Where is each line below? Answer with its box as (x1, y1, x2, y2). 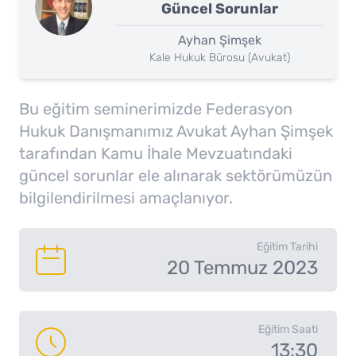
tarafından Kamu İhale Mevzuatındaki (19, 144, 292, 163)
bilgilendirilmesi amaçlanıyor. (19, 188, 233, 207)
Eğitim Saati (258, 323, 318, 336)
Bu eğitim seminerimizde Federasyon (19, 99, 292, 118)
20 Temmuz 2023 (167, 257, 318, 279)
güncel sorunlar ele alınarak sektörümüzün (19, 166, 332, 185)
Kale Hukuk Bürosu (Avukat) (149, 51, 290, 64)
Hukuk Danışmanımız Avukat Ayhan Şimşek (19, 122, 333, 141)
